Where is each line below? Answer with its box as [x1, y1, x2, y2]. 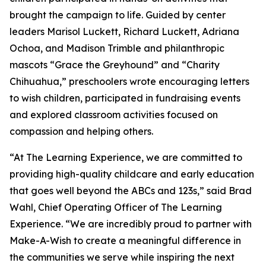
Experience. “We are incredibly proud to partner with [9, 218, 252, 230]
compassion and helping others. [9, 125, 153, 138]
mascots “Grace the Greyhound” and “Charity [9, 59, 220, 71]
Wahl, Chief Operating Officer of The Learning [9, 201, 222, 214]
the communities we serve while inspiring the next [9, 251, 235, 264]
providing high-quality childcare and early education [9, 168, 254, 180]
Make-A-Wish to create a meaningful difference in [9, 235, 241, 247]
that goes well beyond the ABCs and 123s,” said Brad [9, 185, 252, 197]
